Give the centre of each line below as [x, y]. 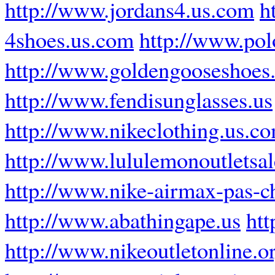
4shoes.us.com [69, 39]
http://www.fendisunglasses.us [139, 99]
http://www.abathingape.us [123, 220]
